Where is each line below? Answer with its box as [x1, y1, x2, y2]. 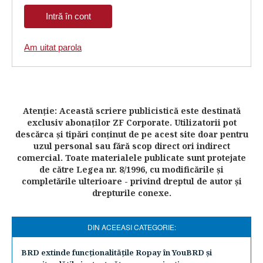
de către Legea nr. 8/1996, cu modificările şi [39, 164, 224, 175]
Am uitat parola [24, 42, 82, 52]
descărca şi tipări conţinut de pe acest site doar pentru [15, 129, 248, 140]
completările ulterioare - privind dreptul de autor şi [21, 176, 242, 187]
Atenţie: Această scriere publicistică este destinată [22, 105, 241, 116]
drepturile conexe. [92, 187, 171, 198]
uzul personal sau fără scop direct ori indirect [33, 140, 230, 151]
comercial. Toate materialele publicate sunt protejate [17, 152, 246, 163]
